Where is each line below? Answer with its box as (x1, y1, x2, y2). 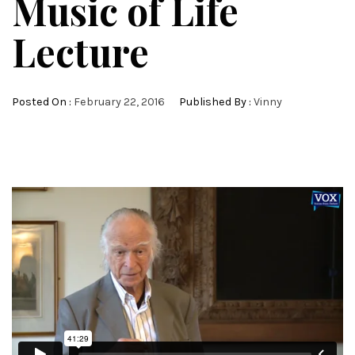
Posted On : (12, 94, 74, 109)
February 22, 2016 (74, 94, 165, 109)
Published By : (177, 94, 254, 109)
